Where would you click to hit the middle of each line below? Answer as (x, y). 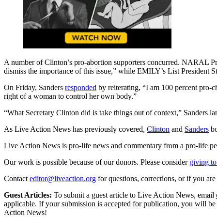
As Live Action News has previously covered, (75, 129)
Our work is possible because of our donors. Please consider (96, 162)
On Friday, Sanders (34, 87)
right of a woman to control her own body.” (70, 96)
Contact (16, 178)
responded (81, 87)
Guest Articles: (28, 195)
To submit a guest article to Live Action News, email (133, 195)
